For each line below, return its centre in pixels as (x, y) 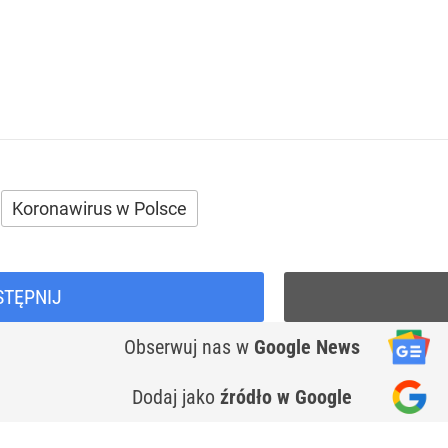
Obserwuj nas (180, 347)
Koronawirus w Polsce (99, 209)
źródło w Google (286, 397)
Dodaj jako (176, 397)
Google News (307, 347)
